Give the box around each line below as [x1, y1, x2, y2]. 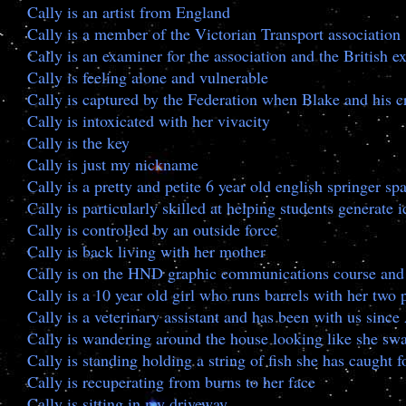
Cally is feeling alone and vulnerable [27, 66, 268, 88]
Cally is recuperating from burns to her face [27, 371, 315, 392]
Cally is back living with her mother [27, 240, 266, 262]
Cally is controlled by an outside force [27, 218, 277, 240]
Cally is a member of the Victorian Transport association [27, 23, 401, 44]
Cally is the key [27, 131, 130, 153]
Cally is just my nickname [27, 153, 198, 175]
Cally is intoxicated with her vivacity [27, 110, 270, 131]
